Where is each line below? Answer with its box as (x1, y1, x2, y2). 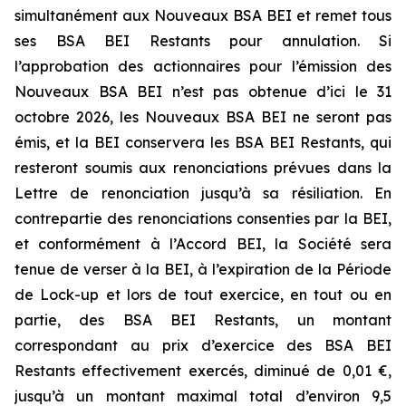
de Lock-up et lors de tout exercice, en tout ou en (14, 285, 391, 304)
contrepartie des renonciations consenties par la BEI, (14, 209, 391, 227)
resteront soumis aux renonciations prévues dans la (14, 159, 391, 177)
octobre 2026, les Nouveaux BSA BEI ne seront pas (14, 108, 391, 126)
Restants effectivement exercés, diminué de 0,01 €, (14, 362, 391, 380)
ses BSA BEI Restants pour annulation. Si (14, 32, 391, 50)
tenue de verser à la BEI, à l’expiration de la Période (14, 260, 391, 278)
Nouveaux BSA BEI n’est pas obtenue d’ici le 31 (14, 82, 391, 101)
